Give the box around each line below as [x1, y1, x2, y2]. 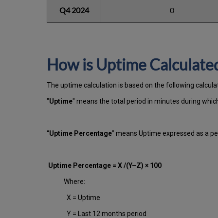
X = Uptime [64, 194, 100, 202]
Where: [64, 178, 85, 186]
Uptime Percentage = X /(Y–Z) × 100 [47, 162, 167, 170]
